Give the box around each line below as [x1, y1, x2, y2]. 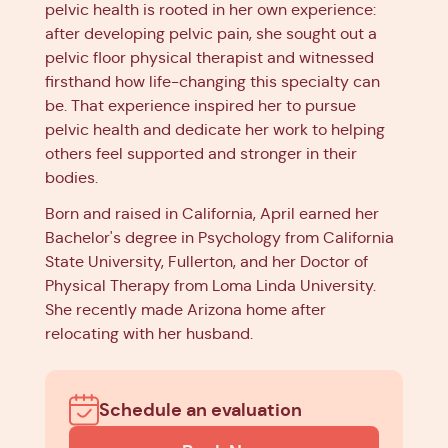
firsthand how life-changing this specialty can [45, 72, 380, 91]
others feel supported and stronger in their [45, 144, 357, 163]
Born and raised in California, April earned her [45, 204, 379, 223]
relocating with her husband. [45, 324, 253, 343]
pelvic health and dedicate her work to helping [45, 120, 385, 139]
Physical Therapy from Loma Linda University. [45, 276, 376, 295]
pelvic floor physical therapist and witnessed [45, 48, 374, 67]
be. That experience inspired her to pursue [45, 96, 356, 115]
